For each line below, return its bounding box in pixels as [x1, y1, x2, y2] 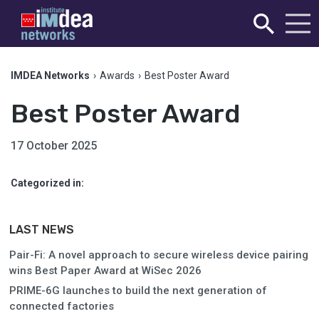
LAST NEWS [9, 223, 74, 236]
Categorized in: [11, 177, 84, 189]
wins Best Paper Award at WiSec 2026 [9, 264, 202, 277]
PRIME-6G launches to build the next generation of [9, 284, 267, 297]
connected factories [9, 300, 114, 313]
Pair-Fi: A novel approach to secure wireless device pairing [9, 249, 308, 261]
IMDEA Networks [11, 70, 90, 81]
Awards [100, 70, 135, 81]
